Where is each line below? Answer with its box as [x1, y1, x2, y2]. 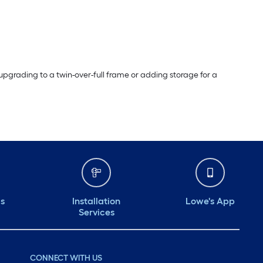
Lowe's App [186, 195, 235, 207]
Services [78, 206, 114, 218]
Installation [72, 195, 120, 207]
